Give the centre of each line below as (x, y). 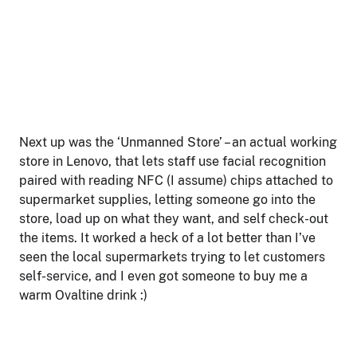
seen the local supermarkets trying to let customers (172, 257)
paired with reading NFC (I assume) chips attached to (176, 181)
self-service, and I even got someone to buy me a (163, 277)
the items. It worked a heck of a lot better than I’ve (167, 238)
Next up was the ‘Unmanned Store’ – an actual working (178, 143)
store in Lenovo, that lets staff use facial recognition (173, 162)
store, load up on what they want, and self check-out (174, 219)
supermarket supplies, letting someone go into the (167, 200)
